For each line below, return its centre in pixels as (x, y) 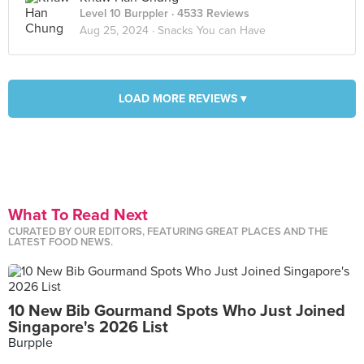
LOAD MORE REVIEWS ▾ (182, 99)
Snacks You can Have (212, 30)
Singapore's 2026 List (88, 327)
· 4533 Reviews (209, 13)
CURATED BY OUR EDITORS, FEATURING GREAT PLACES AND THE (168, 232)
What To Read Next (78, 215)
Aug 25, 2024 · (119, 30)
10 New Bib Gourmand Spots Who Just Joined (177, 311)
